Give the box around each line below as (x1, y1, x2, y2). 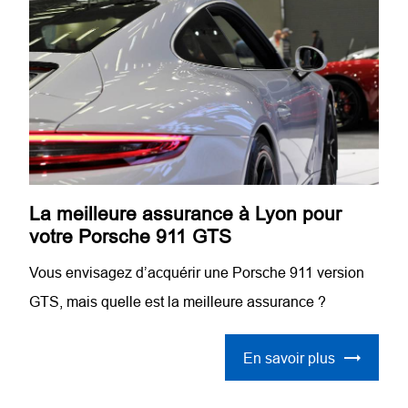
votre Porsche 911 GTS (29, 226, 232, 249)
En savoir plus (242, 349, 335, 366)
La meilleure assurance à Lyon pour (29, 203, 342, 226)
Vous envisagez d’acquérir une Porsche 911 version (29, 264, 365, 281)
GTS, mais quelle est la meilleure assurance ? (29, 293, 327, 311)
